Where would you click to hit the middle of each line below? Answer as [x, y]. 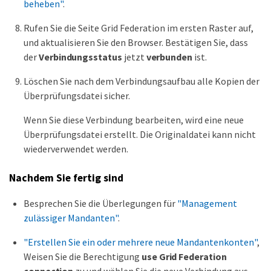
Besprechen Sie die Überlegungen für [100, 204]
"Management [207, 204]
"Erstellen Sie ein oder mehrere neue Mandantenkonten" [140, 242]
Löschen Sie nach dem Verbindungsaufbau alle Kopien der [142, 81]
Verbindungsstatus [80, 57]
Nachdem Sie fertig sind [66, 178]
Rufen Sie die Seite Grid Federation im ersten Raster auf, [139, 28]
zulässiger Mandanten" [71, 218]
